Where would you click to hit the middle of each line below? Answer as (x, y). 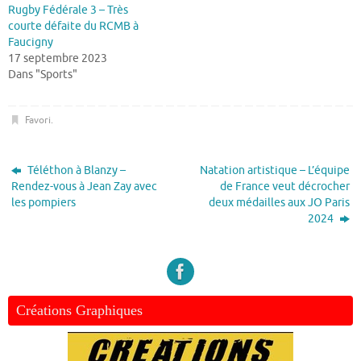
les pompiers (44, 202)
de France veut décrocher (284, 186)
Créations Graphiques (79, 310)
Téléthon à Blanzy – (76, 170)
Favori (37, 120)
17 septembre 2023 (58, 59)
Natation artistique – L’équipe (274, 170)
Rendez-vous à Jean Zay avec (85, 186)
